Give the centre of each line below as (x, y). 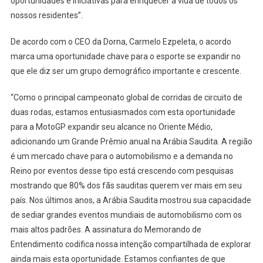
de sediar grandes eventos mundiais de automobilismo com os (126, 215)
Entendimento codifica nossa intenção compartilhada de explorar (131, 245)
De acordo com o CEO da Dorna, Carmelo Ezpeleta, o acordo (121, 42)
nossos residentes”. (46, 16)
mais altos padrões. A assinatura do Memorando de (106, 230)
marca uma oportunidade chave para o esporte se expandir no (125, 57)
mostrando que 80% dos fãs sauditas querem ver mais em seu (126, 186)
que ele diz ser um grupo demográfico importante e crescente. (126, 71)
